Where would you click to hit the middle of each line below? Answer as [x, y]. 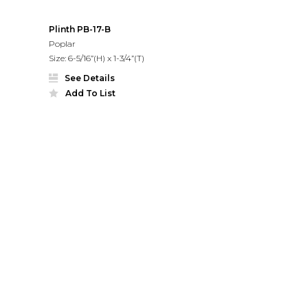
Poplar [62, 43]
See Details [89, 78]
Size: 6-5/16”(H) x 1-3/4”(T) [96, 58]
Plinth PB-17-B [79, 29]
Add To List [90, 93]
